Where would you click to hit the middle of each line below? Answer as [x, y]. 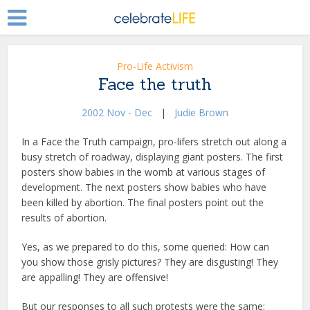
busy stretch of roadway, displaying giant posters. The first [153, 157]
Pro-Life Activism [155, 66]
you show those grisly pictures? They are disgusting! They [150, 262]
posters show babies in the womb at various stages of [144, 172]
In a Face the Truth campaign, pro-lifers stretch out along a [154, 142]
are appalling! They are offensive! [95, 277]
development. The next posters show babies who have [144, 187]
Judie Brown [201, 112]
